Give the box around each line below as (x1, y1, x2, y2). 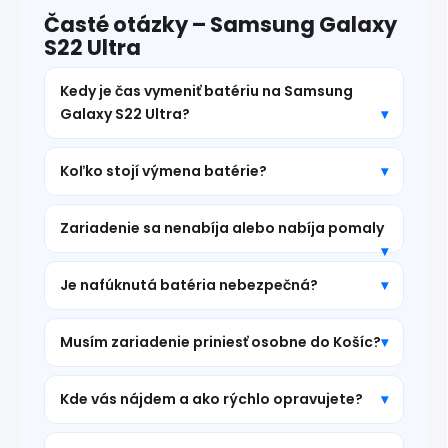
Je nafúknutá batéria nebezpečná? (60, 275, 318, 296)
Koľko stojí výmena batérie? (60, 161, 267, 182)
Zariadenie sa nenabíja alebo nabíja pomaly (60, 218, 384, 239)
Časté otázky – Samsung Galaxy (44, 10, 397, 40)
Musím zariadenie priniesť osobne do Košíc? (60, 332, 381, 353)
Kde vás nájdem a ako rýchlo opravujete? (60, 389, 363, 410)
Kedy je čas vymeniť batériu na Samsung (60, 81, 353, 102)
